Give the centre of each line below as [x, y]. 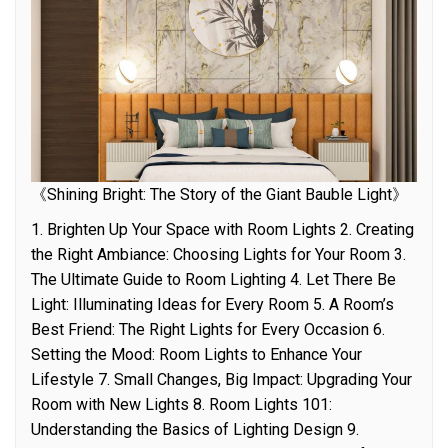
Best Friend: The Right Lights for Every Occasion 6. [208, 329]
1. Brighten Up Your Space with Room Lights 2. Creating [222, 229]
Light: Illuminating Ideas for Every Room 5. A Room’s [212, 304]
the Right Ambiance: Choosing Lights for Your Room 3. [218, 254]
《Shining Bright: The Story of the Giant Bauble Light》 [219, 194]
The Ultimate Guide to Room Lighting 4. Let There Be [213, 279]
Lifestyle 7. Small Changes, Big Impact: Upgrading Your [221, 379]
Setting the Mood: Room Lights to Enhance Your [196, 354]
